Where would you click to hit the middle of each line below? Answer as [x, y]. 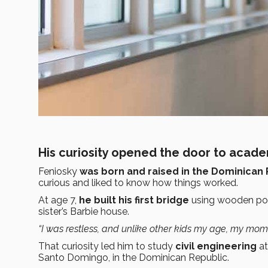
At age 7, [59, 200]
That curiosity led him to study [107, 246]
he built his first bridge [134, 200]
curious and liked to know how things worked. [138, 183]
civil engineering [216, 246]
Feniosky [59, 172]
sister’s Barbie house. [84, 212]
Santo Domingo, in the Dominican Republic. [134, 258]
